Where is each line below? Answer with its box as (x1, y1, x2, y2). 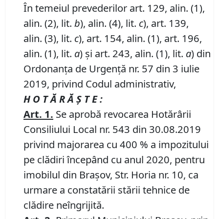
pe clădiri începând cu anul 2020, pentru (23, 153, 205, 167)
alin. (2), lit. (23, 16, 74, 30)
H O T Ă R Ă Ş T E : (23, 92, 103, 106)
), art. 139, (143, 16, 189, 30)
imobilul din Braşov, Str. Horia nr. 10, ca (23, 168, 198, 182)
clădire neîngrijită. (23, 198, 104, 212)
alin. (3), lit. (23, 31, 74, 45)
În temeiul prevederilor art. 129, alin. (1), (23, 1, 205, 15)
